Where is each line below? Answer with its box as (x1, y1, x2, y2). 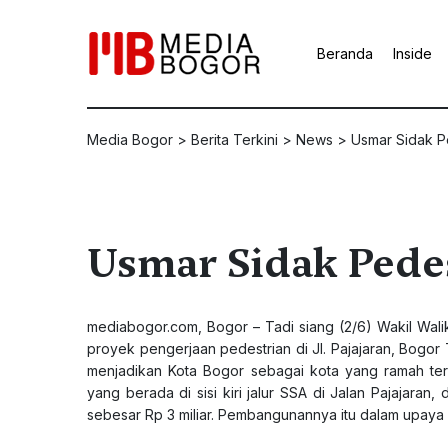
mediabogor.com (87, 318, 198, 335)
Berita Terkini (191, 131, 278, 148)
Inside (393, 45, 432, 62)
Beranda (317, 45, 373, 62)
